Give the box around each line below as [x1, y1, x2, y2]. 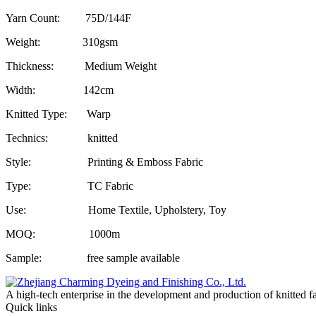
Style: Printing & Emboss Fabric [6, 156, 203, 169]
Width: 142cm [6, 84, 114, 97]
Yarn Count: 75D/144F [6, 12, 131, 25]
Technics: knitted [6, 132, 118, 145]
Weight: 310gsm [6, 36, 118, 49]
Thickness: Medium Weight [6, 60, 157, 73]
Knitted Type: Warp [6, 108, 111, 121]
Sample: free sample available [6, 252, 180, 265]
